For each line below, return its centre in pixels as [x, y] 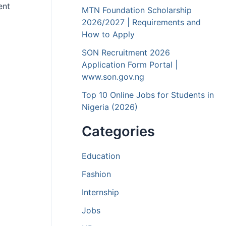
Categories [118, 132]
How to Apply [108, 35]
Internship [100, 192]
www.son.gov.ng [113, 77]
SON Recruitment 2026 [126, 53]
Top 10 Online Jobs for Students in [148, 95]
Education [101, 156]
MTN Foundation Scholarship [137, 10]
